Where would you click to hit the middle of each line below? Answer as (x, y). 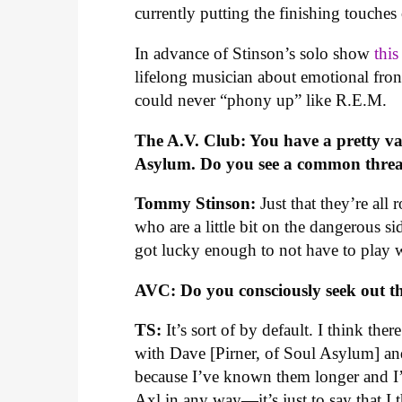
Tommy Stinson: (196, 204)
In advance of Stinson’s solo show (255, 53)
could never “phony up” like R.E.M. (261, 100)
